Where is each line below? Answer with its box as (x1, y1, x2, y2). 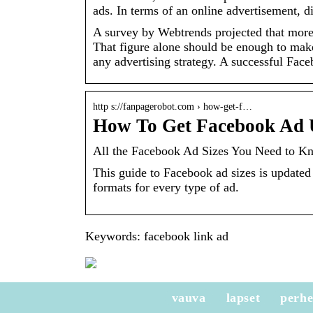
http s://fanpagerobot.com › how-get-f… (93, 101, 252, 112)
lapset (226, 291, 261, 305)
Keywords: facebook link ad (85, 229, 228, 244)
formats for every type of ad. (93, 180, 239, 195)
